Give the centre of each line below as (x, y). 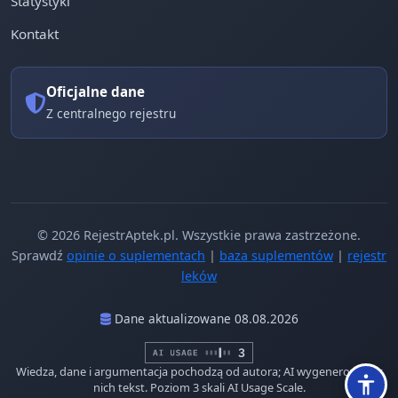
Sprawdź (39, 255)
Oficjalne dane (96, 92)
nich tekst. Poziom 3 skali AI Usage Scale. (199, 388)
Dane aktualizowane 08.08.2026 (204, 318)
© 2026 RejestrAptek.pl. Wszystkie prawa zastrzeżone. (199, 235)
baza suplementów (276, 255)
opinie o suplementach (136, 255)
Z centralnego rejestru (111, 113)
